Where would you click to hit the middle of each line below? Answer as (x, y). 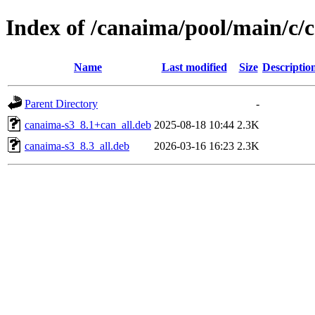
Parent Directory (61, 103)
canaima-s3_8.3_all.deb (77, 146)
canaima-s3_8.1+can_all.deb (88, 124)
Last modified (194, 67)
